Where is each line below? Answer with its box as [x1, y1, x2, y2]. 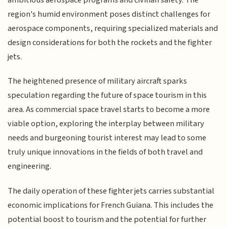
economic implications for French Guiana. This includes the [8, 199, 214, 211]
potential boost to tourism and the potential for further [8, 213, 207, 225]
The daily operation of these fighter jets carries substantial [8, 184, 215, 197]
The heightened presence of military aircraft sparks [8, 75, 187, 88]
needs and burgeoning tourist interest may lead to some [8, 132, 207, 144]
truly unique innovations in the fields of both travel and [8, 146, 203, 159]
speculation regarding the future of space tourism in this [8, 89, 207, 102]
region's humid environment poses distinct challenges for [8, 8, 211, 20]
